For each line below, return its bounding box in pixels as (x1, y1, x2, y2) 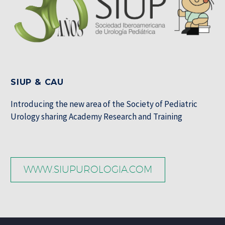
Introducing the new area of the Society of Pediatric (11, 98, 197, 109)
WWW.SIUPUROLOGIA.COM (24, 164, 152, 175)
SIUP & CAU (11, 77, 64, 87)
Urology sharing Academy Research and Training (11, 110, 182, 122)
